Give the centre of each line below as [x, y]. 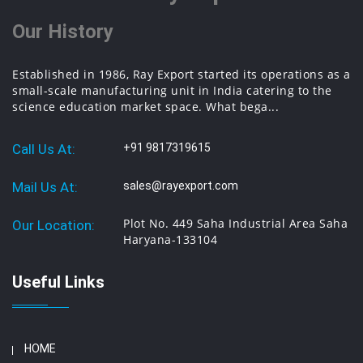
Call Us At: [44, 149]
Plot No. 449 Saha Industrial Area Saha [236, 223]
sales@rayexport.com [181, 186]
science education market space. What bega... [145, 107]
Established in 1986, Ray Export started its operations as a [181, 74]
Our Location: [53, 225]
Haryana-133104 [171, 239]
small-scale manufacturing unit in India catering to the [172, 90]
